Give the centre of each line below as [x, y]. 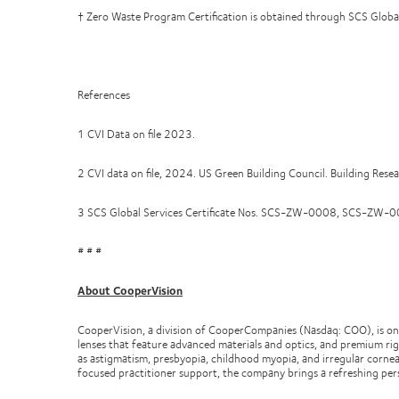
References [104, 94]
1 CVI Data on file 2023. [138, 134]
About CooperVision [130, 290]
